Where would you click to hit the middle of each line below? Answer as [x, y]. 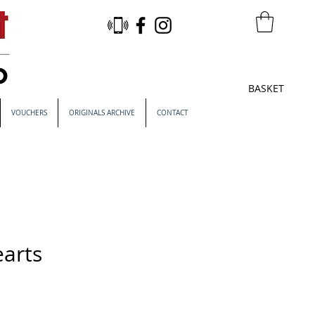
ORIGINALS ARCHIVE [102, 113]
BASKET [266, 88]
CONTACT [172, 113]
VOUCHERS [29, 113]
